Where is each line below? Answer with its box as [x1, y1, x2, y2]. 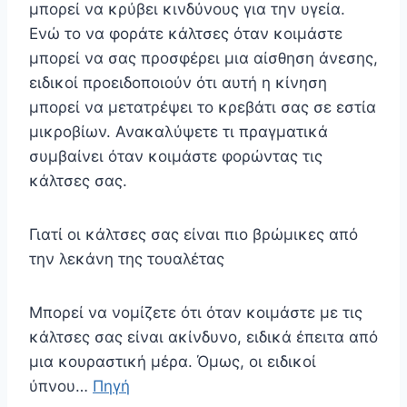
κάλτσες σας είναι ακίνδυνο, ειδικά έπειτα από [29, 328, 378, 347]
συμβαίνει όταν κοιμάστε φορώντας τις [29, 147, 323, 166]
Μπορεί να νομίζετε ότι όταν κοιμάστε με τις [29, 303, 362, 323]
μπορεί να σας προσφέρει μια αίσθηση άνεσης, [29, 49, 378, 68]
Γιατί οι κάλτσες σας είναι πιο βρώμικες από [29, 225, 358, 244]
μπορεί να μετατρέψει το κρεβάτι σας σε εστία [29, 98, 376, 117]
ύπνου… [29, 377, 93, 396]
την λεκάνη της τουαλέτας [29, 250, 224, 269]
